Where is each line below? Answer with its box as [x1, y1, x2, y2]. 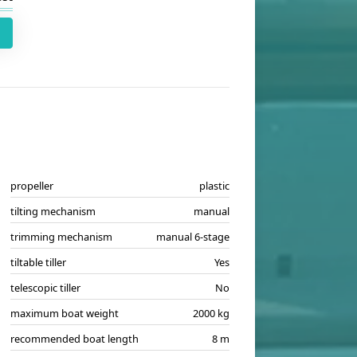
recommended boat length [10, 331, 139, 346]
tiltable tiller [10, 255, 66, 269]
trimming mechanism [10, 229, 112, 244]
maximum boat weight [10, 306, 119, 320]
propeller [10, 178, 53, 193]
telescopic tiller [10, 280, 80, 295]
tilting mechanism [10, 204, 96, 218]
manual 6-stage [155, 229, 229, 244]
